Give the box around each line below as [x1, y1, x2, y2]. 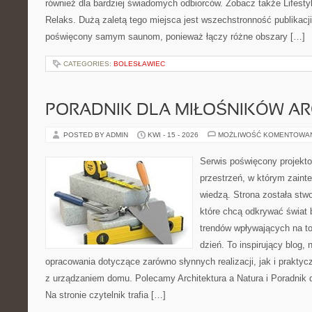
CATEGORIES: [63, 60, 114, 68]
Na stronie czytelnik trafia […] [45, 290, 166, 300]
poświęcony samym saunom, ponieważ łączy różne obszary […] [45, 31, 305, 42]
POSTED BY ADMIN [63, 131, 130, 139]
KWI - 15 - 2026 [148, 131, 198, 139]
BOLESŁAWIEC [114, 60, 165, 68]
